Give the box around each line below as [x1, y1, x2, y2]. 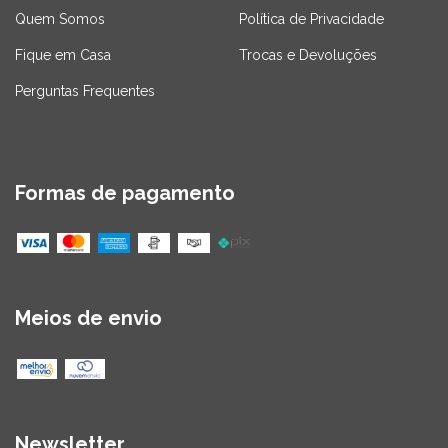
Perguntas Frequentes [15, 82, 155, 99]
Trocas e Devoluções [239, 46, 377, 63]
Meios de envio [15, 306, 162, 331]
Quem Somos [15, 10, 105, 27]
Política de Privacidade [239, 10, 384, 27]
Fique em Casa [15, 46, 111, 63]
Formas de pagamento [15, 180, 235, 205]
